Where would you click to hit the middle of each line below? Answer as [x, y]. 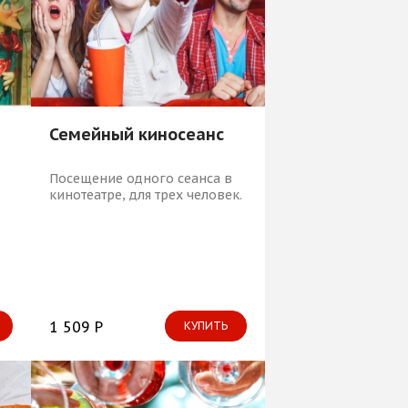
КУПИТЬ [206, 325]
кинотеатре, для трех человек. [145, 194]
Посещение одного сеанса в [140, 178]
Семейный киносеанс [136, 134]
